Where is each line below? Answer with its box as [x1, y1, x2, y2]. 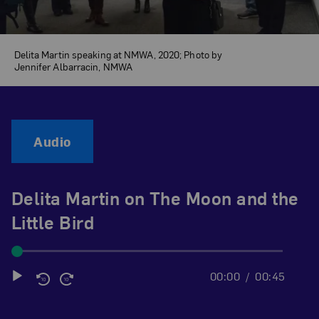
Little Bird [11, 209, 95, 234]
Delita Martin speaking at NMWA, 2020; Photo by [14, 47, 223, 61]
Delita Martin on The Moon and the [11, 185, 299, 209]
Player [10, 289, 48, 306]
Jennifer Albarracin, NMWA [14, 59, 133, 73]
